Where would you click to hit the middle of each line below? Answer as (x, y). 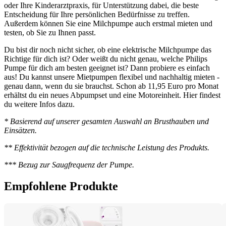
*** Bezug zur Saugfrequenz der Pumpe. (70, 164)
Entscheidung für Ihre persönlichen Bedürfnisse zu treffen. (97, 14)
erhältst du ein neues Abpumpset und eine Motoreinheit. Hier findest (112, 95)
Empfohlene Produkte (61, 186)
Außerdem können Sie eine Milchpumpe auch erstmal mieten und (108, 23)
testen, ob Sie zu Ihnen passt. (50, 32)
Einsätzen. (21, 130)
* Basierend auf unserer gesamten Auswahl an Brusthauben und (106, 121)
